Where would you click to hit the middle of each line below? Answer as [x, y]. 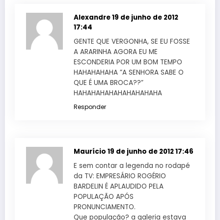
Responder [90, 107]
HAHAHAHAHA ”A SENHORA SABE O [129, 72]
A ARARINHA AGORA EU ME [116, 52]
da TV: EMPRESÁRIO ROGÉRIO [120, 176]
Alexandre [93, 17]
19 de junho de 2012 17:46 [151, 151]
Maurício [91, 151]
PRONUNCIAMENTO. [105, 207]
